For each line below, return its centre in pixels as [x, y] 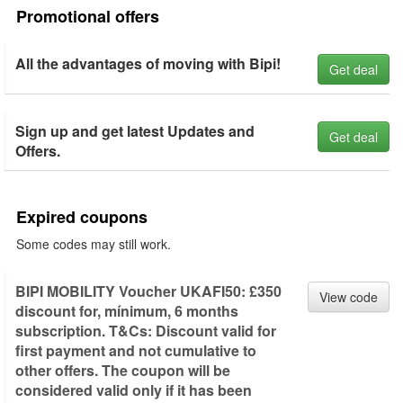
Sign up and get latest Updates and [135, 131]
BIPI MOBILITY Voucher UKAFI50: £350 [148, 291]
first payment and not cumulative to [136, 350]
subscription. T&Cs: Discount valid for [146, 331]
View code [349, 297]
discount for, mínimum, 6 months [127, 311]
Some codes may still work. [94, 244]
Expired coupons [82, 217]
